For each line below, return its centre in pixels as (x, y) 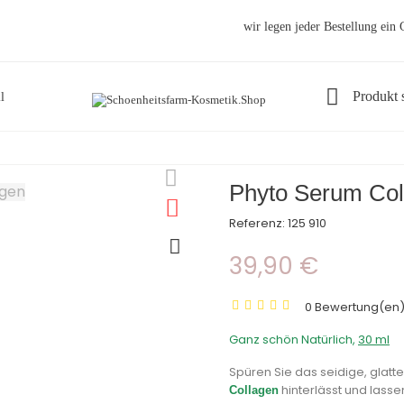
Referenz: (257, 223)
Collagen (254, 390)
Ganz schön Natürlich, (294, 339)
